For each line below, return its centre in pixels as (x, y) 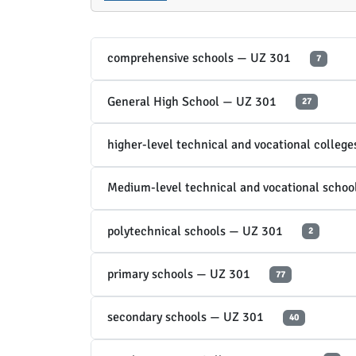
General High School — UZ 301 (192, 101)
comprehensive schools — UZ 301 (199, 58)
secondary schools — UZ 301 (186, 317)
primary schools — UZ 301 (179, 275)
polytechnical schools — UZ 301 (195, 231)
